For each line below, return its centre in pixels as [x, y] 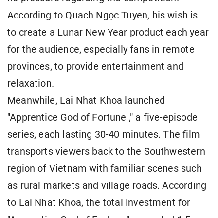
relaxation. [31, 84]
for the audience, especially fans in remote [101, 50]
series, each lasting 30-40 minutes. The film [104, 135]
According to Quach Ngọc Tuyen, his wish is [103, 16]
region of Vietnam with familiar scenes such [105, 169]
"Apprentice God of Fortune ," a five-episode [102, 118]
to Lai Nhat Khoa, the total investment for [99, 203]
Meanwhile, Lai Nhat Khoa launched [86, 101]
